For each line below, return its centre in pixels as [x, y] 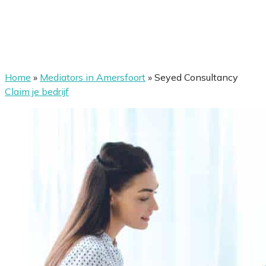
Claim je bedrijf [37, 91]
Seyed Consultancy [196, 77]
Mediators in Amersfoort [93, 77]
